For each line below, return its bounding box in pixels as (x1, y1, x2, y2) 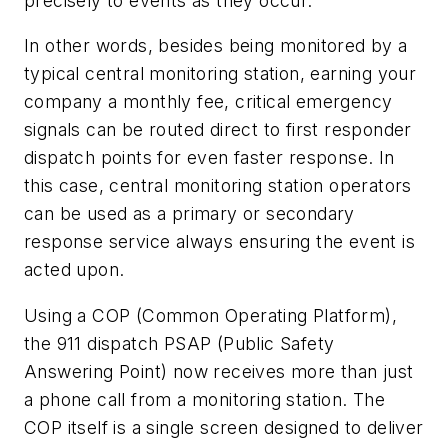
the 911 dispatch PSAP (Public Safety (24, 332, 335, 354)
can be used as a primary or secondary (24, 203, 355, 225)
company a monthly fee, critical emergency (24, 91, 393, 113)
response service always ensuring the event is (24, 231, 415, 253)
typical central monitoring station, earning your (24, 63, 417, 85)
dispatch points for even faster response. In (24, 147, 395, 169)
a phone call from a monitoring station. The (24, 388, 386, 410)
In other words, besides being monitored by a (24, 35, 408, 57)
